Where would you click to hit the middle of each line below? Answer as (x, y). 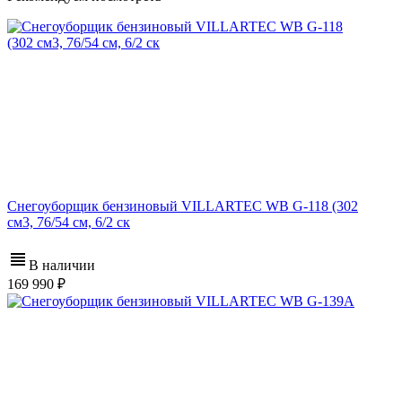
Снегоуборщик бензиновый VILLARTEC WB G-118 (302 (183, 206)
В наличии (62, 266)
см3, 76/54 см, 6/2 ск (69, 223)
